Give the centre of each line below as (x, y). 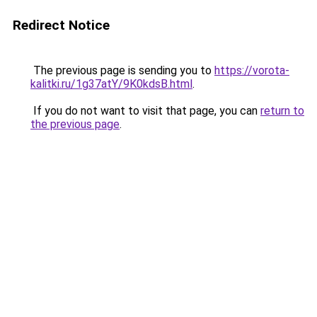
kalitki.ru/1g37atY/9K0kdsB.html (111, 84)
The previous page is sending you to (122, 70)
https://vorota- (252, 70)
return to (282, 111)
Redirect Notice (61, 25)
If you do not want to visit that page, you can (145, 111)
